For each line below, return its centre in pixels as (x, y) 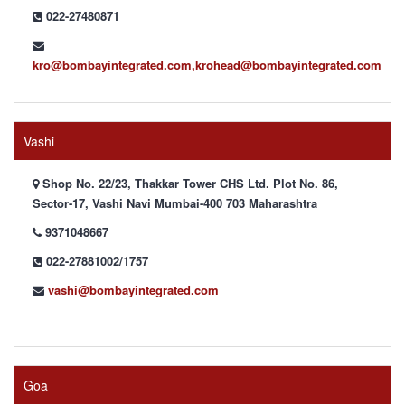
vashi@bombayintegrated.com (133, 290)
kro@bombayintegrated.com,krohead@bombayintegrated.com (207, 65)
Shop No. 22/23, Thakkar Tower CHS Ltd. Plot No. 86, (188, 183)
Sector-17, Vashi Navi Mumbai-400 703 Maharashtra (175, 203)
